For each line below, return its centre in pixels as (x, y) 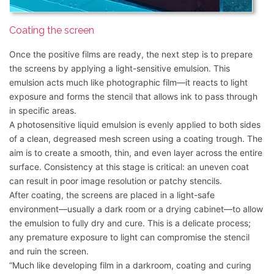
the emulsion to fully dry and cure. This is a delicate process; (130, 223)
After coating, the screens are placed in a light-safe (112, 195)
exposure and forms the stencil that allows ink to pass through (133, 97)
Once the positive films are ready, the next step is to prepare (131, 54)
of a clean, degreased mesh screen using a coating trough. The (136, 139)
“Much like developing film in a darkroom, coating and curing (130, 265)
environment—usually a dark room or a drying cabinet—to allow (136, 209)
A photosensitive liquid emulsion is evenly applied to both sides (135, 125)
